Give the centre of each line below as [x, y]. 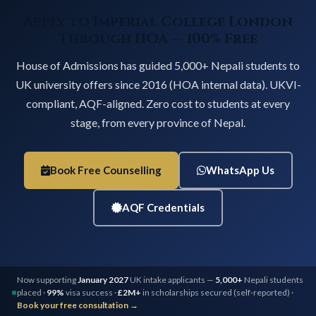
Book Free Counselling [105, 170]
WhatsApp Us [240, 170]
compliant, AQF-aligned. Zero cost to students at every [158, 103]
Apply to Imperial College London [158, 21]
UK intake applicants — [172, 280]
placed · [32, 293]
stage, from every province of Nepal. [158, 122]
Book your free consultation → [78, 305]
